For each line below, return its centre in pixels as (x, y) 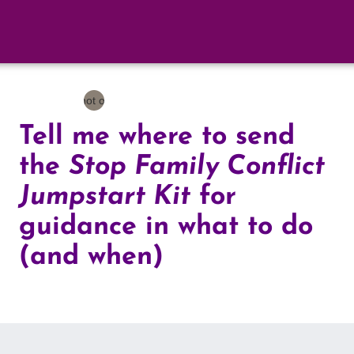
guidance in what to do (166, 228)
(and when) (91, 258)
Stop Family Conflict (197, 168)
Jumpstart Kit (105, 198)
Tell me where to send (157, 137)
